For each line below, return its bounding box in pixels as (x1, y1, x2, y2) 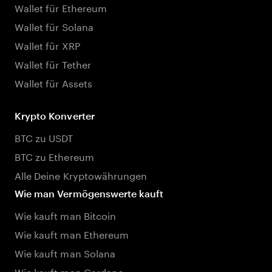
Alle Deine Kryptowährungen (15, 167, 148, 182)
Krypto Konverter (15, 110, 95, 121)
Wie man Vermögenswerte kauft (15, 188, 164, 199)
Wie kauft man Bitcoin (15, 207, 117, 222)
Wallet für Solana (15, 18, 93, 33)
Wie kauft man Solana (15, 245, 115, 260)
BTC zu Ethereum (15, 148, 94, 163)
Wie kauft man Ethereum (15, 226, 129, 241)
